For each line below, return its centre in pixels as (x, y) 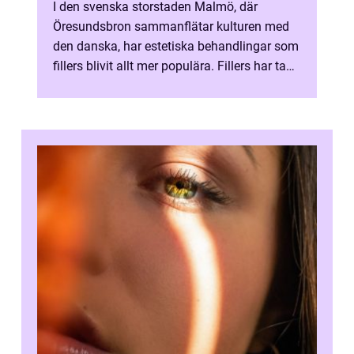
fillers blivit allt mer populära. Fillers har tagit (177, 66)
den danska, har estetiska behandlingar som (176, 46)
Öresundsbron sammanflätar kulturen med (171, 26)
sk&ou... (75, 86)
